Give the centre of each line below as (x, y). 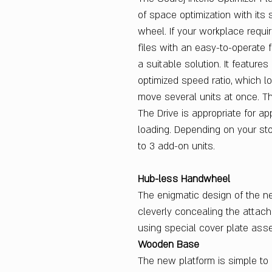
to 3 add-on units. (178, 147)
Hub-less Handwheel (184, 179)
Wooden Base (168, 245)
